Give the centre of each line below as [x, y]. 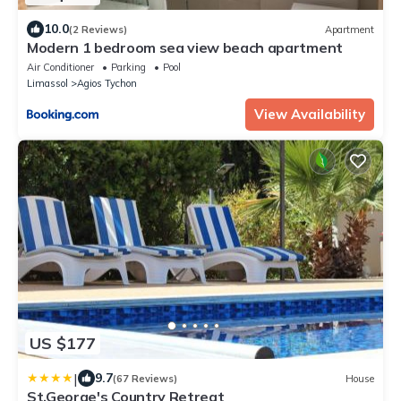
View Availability [310, 115]
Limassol [47, 84]
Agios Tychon [107, 84]
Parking [128, 68]
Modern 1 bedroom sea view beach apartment [185, 48]
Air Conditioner [60, 68]
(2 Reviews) [98, 29]
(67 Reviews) [145, 378]
